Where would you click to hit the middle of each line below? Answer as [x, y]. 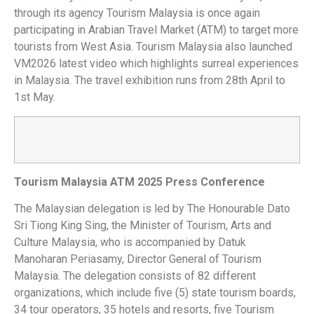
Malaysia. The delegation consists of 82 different [135, 276]
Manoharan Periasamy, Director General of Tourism [138, 259]
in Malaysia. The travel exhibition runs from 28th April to [150, 81]
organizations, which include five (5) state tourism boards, [155, 293]
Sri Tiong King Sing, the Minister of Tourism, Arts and [143, 226]
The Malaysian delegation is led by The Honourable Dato [152, 209]
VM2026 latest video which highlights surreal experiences [156, 64]
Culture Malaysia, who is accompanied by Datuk [130, 243]
